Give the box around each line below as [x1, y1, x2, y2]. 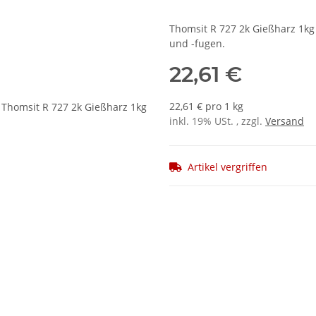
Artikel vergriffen [188, 160, 267, 174]
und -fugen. [169, 37, 225, 51]
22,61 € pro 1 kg [169, 99, 243, 114]
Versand [265, 114, 304, 128]
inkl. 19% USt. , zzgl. [169, 114, 265, 128]
